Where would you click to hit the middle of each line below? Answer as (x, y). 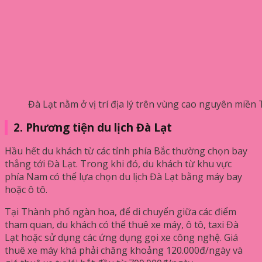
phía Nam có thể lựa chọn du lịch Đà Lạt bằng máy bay (123, 176)
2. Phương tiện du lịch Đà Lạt (93, 127)
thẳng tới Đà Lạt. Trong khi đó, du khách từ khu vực (118, 163)
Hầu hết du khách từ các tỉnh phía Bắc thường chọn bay (126, 151)
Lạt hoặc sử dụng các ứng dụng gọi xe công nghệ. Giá (121, 237)
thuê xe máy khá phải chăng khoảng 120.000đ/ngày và (124, 250)
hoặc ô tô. (26, 189)
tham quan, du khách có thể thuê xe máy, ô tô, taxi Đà (122, 224)
